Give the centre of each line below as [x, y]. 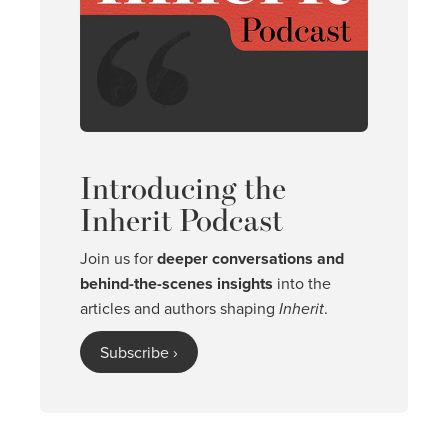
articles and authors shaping [179, 307]
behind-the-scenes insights [176, 283]
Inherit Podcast [181, 219]
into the [302, 282]
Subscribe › [139, 351]
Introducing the [183, 187]
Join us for [118, 257]
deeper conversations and [250, 258]
